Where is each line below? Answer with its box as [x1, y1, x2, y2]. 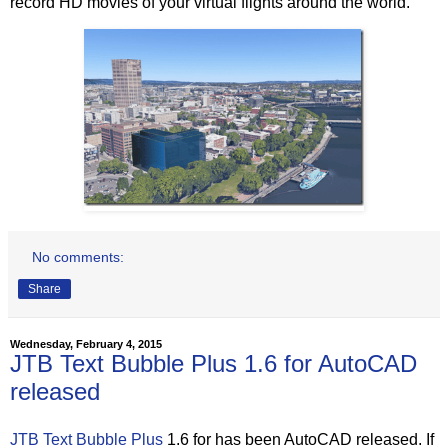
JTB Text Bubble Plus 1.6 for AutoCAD [10, 349, 417, 377]
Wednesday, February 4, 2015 [10, 337, 162, 350]
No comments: [32, 248, 125, 265]
